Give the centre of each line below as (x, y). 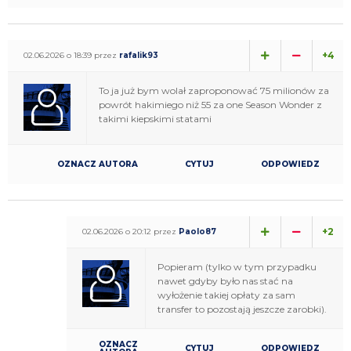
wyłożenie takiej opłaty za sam (226, 295)
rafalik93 (139, 55)
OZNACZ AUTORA (98, 164)
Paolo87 (197, 231)
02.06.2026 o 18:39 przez (71, 55)
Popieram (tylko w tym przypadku (237, 266)
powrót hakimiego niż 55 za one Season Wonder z (210, 104)
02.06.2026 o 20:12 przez (130, 231)
